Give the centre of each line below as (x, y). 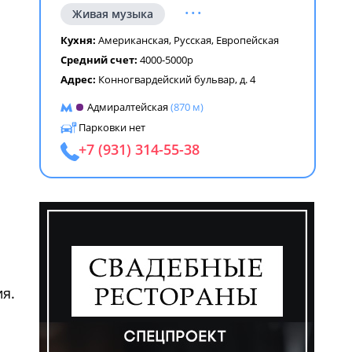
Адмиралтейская (128, 107)
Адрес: (79, 79)
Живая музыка (113, 14)
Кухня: (79, 40)
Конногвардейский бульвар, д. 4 (177, 79)
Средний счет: (100, 60)
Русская (192, 40)
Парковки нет (112, 127)
